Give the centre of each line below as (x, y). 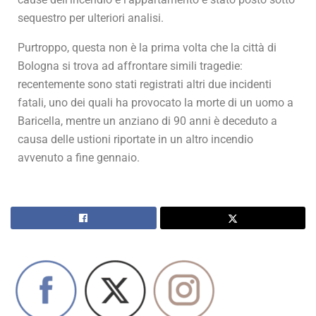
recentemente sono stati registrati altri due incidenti (145, 85)
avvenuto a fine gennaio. (79, 158)
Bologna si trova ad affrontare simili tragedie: (130, 66)
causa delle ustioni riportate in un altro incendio (135, 140)
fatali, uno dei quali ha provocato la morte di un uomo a (156, 103)
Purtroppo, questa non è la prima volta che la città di (147, 48)
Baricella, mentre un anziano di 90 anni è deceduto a (147, 121)
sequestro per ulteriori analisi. (91, 18)
